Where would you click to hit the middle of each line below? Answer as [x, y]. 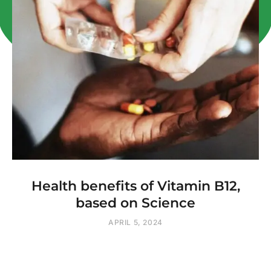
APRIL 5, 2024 [135, 223]
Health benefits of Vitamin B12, [135, 186]
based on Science [135, 203]
